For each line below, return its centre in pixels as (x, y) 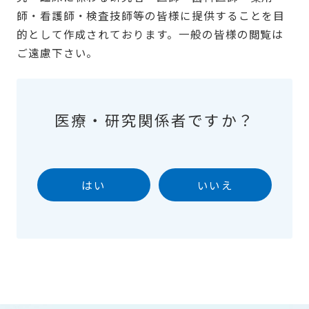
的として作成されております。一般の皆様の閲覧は (150, 34)
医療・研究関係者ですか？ (154, 120)
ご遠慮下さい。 (57, 53)
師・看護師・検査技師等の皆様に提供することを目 (151, 16)
